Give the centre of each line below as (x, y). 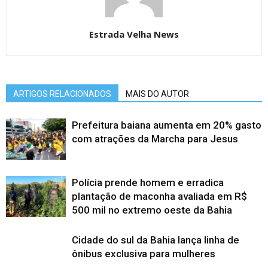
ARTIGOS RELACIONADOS (62, 94)
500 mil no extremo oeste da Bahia (152, 210)
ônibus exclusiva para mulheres (144, 254)
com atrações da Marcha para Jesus (155, 139)
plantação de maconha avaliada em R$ (159, 196)
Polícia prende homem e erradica (148, 182)
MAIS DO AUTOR (157, 94)
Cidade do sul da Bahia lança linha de (156, 240)
